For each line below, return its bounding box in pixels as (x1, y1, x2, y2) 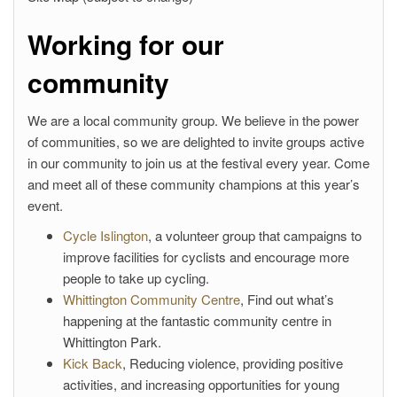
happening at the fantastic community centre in (63, 310, 331, 330)
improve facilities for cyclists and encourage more (63, 246, 349, 266)
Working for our (27, 24, 224, 63)
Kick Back (63, 353, 122, 372)
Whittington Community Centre (63, 289, 240, 308)
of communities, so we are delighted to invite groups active (27, 131, 364, 151)
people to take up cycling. (63, 268, 209, 287)
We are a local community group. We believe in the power (27, 110, 359, 129)
